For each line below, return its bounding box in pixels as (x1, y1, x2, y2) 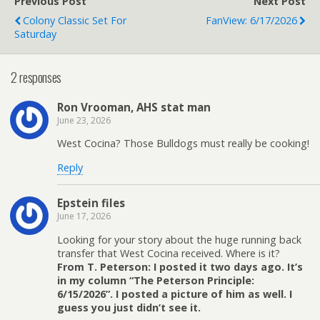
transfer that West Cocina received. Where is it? (57, 246, 280, 260)
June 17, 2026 (57, 210, 111, 223)
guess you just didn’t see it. (57, 300, 201, 314)
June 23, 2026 (57, 114, 111, 126)
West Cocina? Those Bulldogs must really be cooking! (57, 136, 309, 151)
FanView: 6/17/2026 (206, 13, 297, 27)
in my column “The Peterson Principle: (57, 273, 254, 287)
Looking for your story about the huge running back (57, 232, 301, 246)
